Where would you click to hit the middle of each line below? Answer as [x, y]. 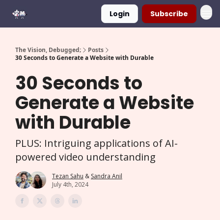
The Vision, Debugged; [48, 50]
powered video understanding [85, 157]
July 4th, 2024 [70, 184]
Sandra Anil [107, 176]
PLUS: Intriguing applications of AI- [96, 143]
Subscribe [169, 14]
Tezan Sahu [68, 176]
